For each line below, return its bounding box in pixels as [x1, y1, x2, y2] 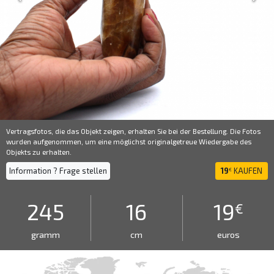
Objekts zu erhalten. [6, 147, 72, 156]
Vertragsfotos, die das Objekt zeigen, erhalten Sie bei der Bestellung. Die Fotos [6, 127, 261, 135]
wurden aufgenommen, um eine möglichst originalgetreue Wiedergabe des [6, 137, 251, 146]
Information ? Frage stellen [9, 166, 107, 176]
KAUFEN [232, 166, 262, 176]
